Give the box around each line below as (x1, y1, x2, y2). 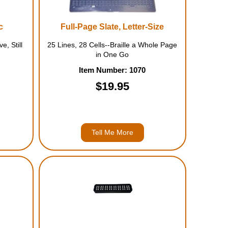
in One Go (96, 50, 129, 59)
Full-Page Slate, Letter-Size (61, 22, 164, 31)
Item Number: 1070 (79, 66, 146, 74)
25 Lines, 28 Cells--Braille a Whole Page (47, 41, 178, 49)
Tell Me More (91, 128, 133, 136)
